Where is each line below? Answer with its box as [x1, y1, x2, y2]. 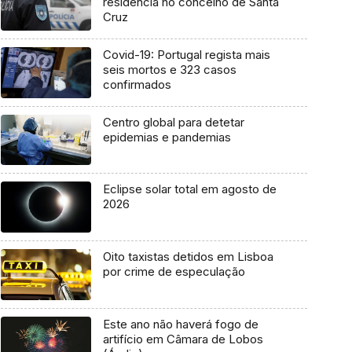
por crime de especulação [102, 264, 245, 280]
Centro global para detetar [102, 114, 244, 130]
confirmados [102, 77, 171, 92]
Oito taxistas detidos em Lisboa [102, 249, 273, 265]
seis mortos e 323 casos [102, 62, 236, 77]
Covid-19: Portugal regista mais [102, 47, 270, 62]
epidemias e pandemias [102, 129, 231, 145]
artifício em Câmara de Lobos [102, 331, 263, 346]
